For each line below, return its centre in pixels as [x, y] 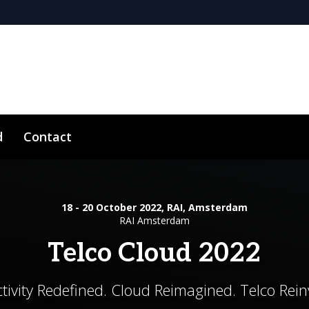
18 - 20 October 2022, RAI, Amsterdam [154, 207]
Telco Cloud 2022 [154, 253]
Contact [48, 136]
